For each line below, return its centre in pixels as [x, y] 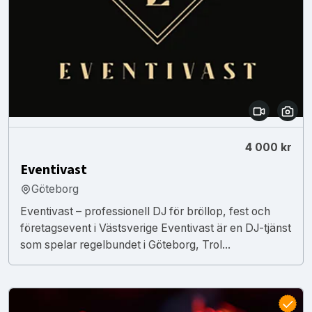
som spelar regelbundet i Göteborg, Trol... [125, 244]
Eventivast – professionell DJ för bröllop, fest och [145, 211]
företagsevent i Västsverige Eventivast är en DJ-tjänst [156, 228]
